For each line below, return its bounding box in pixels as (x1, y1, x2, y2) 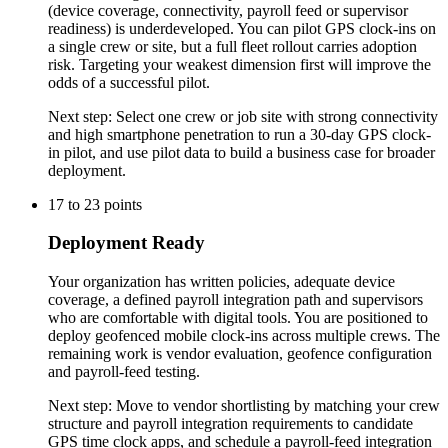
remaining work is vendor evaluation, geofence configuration (48, 345, 432, 363)
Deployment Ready (48, 232, 205, 254)
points (100, 195, 142, 213)
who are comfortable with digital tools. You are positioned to (48, 309, 428, 327)
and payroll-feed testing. (48, 363, 200, 381)
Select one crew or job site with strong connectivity (116, 107, 438, 125)
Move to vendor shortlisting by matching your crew (116, 397, 440, 415)
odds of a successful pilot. (48, 73, 210, 91)
